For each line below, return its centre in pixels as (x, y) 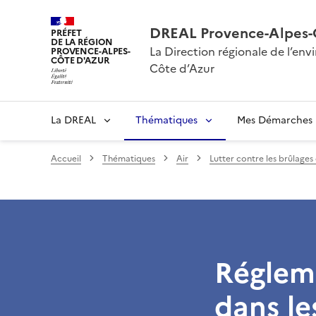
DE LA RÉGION (82, 42)
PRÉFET (67, 33)
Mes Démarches (275, 120)
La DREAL (73, 120)
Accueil (66, 158)
